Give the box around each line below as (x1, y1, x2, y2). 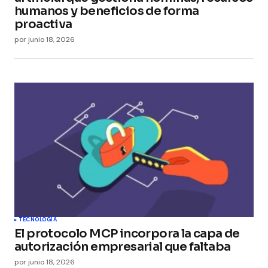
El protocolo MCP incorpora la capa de (14, 226, 240, 242)
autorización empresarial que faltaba (14, 239, 231, 255)
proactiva (14, 17, 72, 32)
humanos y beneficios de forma (14, 4, 199, 19)
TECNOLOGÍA (19, 216, 57, 224)
